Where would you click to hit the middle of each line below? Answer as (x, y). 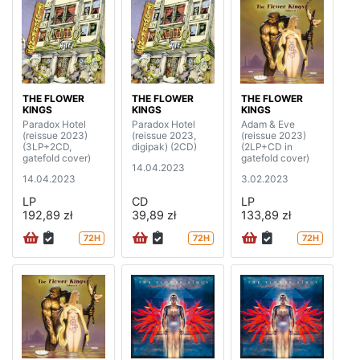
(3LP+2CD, (47, 147)
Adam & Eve (268, 125)
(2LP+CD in (267, 147)
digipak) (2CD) (164, 147)
